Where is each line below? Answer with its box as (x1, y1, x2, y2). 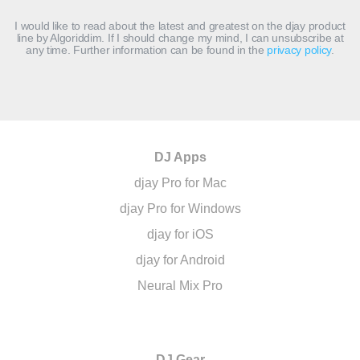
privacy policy (267, 43, 332, 56)
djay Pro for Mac (133, 176, 227, 190)
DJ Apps (153, 150, 207, 164)
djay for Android (135, 253, 225, 267)
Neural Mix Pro (137, 279, 223, 292)
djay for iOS (146, 227, 214, 241)
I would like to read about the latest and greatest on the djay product (14, 19, 346, 32)
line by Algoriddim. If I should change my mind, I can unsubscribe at (16, 31, 344, 44)
